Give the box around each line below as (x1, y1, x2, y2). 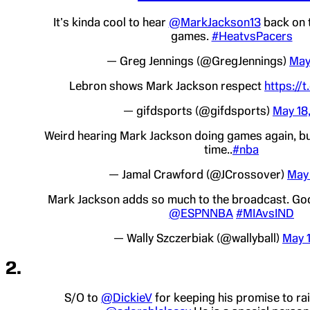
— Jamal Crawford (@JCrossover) (109, 167, 287, 181)
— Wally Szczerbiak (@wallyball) (113, 230, 282, 245)
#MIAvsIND (236, 206, 294, 220)
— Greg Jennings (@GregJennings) (107, 53, 289, 68)
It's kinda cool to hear (53, 15, 169, 29)
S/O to (64, 290, 101, 304)
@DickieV (101, 290, 152, 304)
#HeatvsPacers (211, 28, 293, 43)
